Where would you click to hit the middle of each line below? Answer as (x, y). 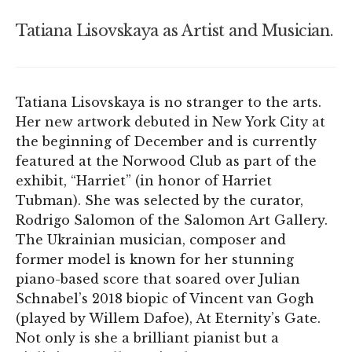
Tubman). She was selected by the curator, (159, 200)
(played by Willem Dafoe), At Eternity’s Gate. (168, 318)
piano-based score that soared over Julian (158, 279)
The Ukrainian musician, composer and (151, 239)
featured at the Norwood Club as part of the (166, 161)
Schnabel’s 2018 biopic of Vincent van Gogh (165, 298)
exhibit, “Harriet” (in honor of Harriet (144, 180)
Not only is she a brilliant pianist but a (147, 337)
